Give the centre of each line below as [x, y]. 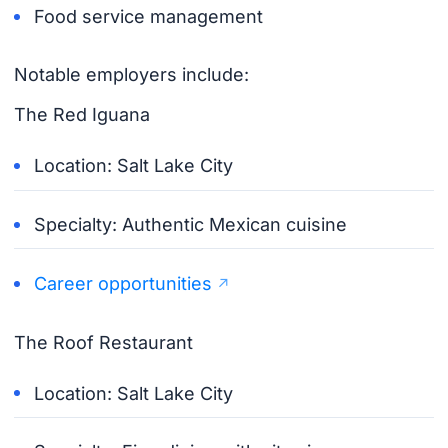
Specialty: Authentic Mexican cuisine [191, 225]
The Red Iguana [81, 115]
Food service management [149, 17]
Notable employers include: [131, 74]
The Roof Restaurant [103, 342]
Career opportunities [123, 283]
